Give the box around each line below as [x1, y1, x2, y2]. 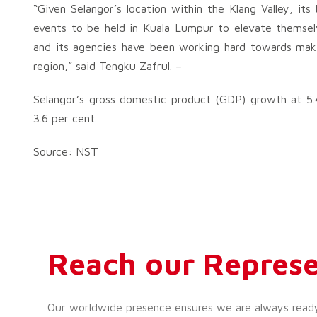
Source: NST [33, 145, 98, 158]
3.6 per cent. [33, 112, 97, 125]
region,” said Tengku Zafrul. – [33, 59, 182, 72]
